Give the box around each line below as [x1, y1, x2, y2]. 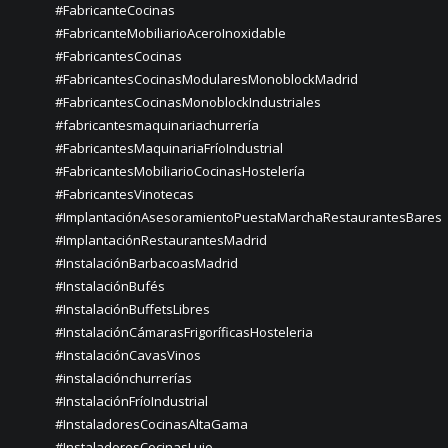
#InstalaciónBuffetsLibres [55, 300, 210, 318]
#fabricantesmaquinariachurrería [55, 116, 259, 134]
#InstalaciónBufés [55, 277, 165, 295]
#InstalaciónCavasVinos [55, 346, 201, 364]
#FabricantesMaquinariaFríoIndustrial [55, 139, 283, 157]
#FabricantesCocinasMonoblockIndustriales [55, 93, 321, 111]
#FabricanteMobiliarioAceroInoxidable [55, 24, 286, 42]
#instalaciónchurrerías [55, 369, 192, 387]
